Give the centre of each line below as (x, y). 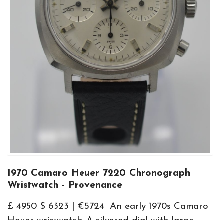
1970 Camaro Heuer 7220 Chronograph (99, 173)
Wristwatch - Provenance (65, 185)
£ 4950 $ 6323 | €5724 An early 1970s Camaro (108, 206)
